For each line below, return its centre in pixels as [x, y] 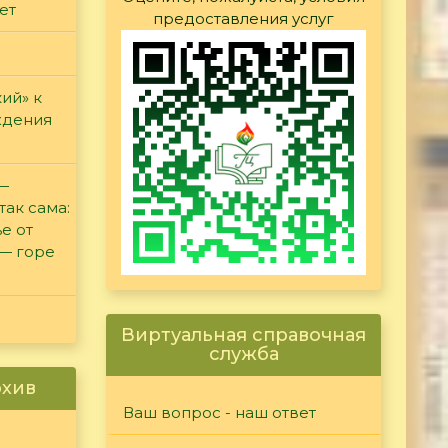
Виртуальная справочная [243, 335]
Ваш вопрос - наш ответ [219, 413]
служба [243, 354]
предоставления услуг [243, 19]
